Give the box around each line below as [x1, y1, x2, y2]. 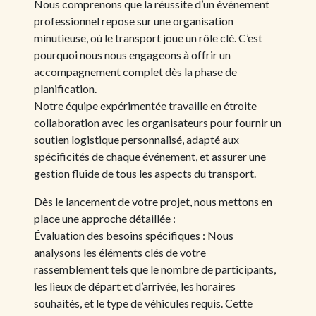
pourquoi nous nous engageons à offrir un [34, 47, 231, 61]
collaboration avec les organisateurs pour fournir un [34, 115, 281, 129]
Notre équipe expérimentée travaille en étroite [34, 98, 257, 112]
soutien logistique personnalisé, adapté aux [34, 132, 239, 146]
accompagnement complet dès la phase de [34, 64, 237, 78]
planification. [34, 81, 97, 95]
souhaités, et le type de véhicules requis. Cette [34, 296, 253, 310]
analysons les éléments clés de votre [34, 245, 206, 259]
